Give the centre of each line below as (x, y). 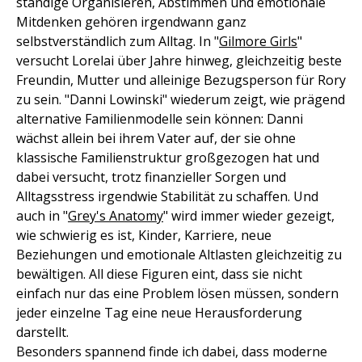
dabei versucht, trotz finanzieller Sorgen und (151, 177)
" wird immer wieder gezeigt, (249, 216)
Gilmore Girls (258, 41)
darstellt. (42, 332)
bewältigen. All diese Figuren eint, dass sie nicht (159, 274)
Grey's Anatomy (116, 216)
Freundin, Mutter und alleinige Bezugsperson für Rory (181, 80)
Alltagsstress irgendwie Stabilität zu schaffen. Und (167, 196)
